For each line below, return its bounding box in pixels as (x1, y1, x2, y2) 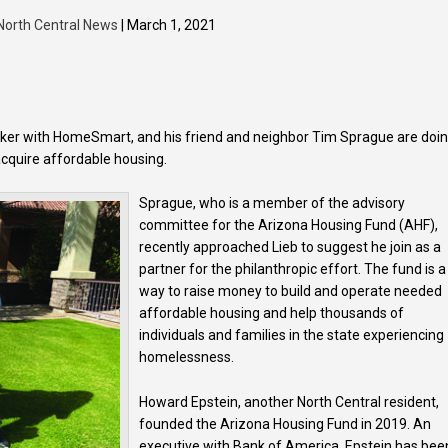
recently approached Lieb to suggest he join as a (139, 239, 442, 256)
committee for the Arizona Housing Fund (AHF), (139, 217, 439, 234)
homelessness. (139, 349, 235, 366)
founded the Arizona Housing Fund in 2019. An (139, 415, 432, 432)
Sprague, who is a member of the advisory (139, 195, 406, 212)
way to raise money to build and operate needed (139, 283, 443, 300)
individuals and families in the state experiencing (139, 327, 445, 344)
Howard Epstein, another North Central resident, (139, 393, 440, 410)
